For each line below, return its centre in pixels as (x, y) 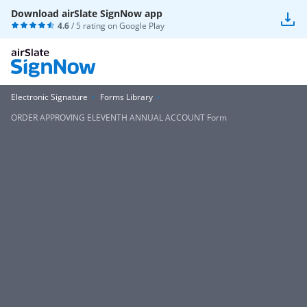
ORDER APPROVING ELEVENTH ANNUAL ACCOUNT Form (119, 118)
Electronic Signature (49, 97)
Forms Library (126, 97)
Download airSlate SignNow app (87, 13)
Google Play (142, 26)
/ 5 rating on (94, 26)
